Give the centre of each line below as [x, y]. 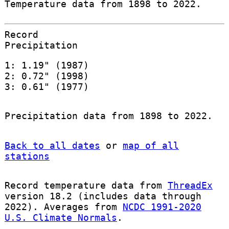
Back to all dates [52, 145]
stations [27, 156]
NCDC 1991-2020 [162, 207]
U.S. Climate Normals [61, 217]
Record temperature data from [86, 185]
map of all [151, 145]
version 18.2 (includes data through [103, 196]
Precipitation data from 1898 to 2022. [108, 116]
